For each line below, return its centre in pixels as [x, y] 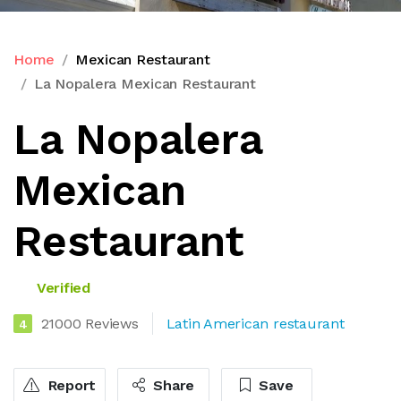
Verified [61, 287]
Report [70, 385]
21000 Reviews [90, 323]
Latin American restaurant [255, 323]
